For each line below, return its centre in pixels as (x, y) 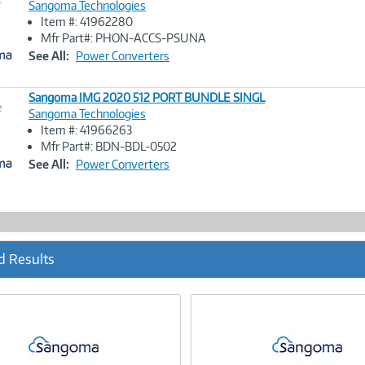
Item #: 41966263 (86, 130)
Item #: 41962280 (87, 22)
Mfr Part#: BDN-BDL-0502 (109, 146)
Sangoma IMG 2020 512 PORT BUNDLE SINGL (147, 97)
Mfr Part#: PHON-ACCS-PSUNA (123, 38)
